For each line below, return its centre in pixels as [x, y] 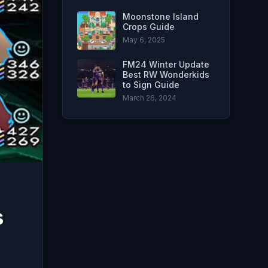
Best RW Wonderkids [166, 74]
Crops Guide [149, 27]
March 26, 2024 [150, 98]
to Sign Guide [151, 85]
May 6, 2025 [144, 40]
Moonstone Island [161, 16]
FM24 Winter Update [166, 64]
